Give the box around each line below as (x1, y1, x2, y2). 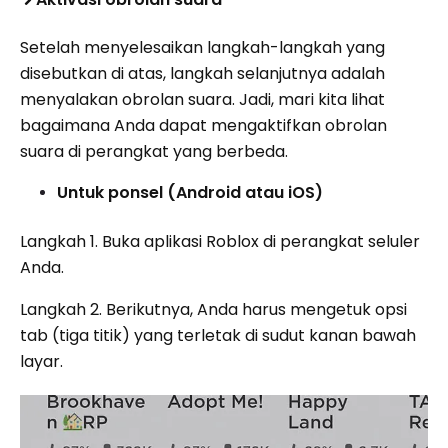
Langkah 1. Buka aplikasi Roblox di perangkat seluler (20, 229, 420, 253)
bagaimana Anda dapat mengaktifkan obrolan (20, 113, 387, 137)
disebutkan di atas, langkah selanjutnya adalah (20, 61, 385, 85)
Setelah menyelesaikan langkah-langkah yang (20, 35, 385, 59)
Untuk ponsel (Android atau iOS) (57, 180, 323, 204)
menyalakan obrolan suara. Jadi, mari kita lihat (20, 87, 385, 111)
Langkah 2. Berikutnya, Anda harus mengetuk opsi (20, 297, 407, 321)
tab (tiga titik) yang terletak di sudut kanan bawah (20, 323, 416, 347)
